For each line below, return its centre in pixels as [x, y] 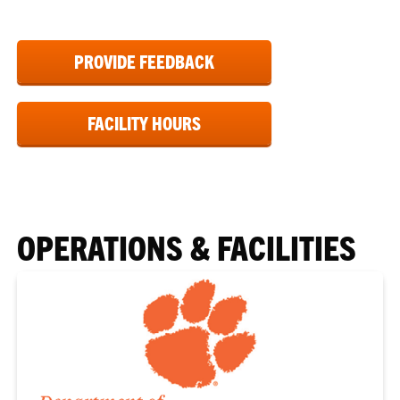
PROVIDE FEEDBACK [145, 61]
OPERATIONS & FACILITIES [187, 246]
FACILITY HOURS [145, 123]
